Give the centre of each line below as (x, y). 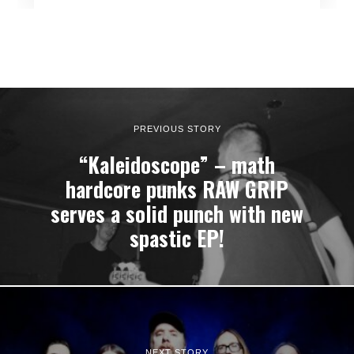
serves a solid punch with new (177, 213)
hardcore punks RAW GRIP (177, 189)
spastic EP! (177, 238)
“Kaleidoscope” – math (177, 164)
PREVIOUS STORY (177, 128)
